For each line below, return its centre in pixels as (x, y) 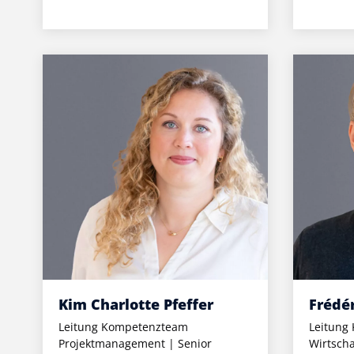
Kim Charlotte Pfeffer (136, 305)
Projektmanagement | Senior (135, 344)
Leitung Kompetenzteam (123, 327)
